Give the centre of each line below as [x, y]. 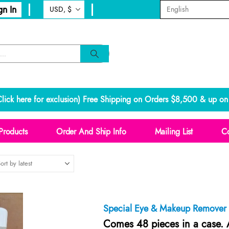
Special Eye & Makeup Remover [165, 208]
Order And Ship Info [91, 132]
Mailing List [174, 132]
